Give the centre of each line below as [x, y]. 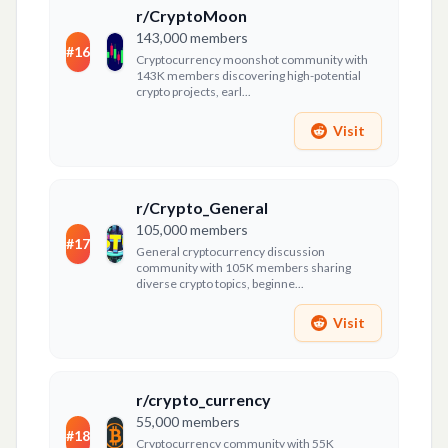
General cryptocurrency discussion [231, 251]
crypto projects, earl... [194, 91]
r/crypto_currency [204, 399]
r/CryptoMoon [192, 15]
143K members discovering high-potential [249, 75]
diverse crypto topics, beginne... [220, 283]
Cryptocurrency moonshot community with [252, 59]
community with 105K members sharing [244, 267]
